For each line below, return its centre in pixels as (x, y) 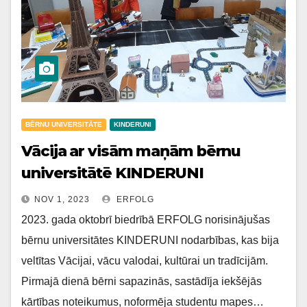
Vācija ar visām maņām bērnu (131, 151)
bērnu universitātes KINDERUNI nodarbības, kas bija (150, 240)
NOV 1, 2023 (62, 199)
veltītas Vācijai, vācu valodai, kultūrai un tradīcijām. (145, 261)
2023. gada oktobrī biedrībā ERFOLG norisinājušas (146, 220)
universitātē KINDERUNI (112, 173)
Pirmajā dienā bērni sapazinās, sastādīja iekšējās (142, 281)
